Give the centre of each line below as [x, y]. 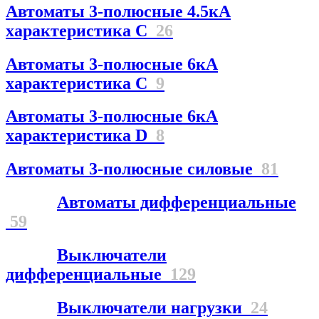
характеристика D [81, 136]
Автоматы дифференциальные [177, 203]
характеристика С [81, 30]
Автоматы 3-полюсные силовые [134, 169]
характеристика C [81, 83]
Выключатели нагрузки [154, 308]
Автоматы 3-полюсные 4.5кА [118, 11]
